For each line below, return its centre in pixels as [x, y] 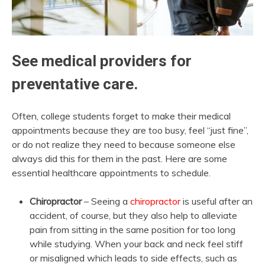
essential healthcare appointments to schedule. [111, 172]
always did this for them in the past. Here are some [119, 158]
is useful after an [216, 201]
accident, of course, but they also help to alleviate [133, 215]
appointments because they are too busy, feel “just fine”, [130, 130]
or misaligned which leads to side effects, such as [133, 258]
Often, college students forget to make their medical [121, 116]
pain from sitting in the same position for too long [132, 229]
